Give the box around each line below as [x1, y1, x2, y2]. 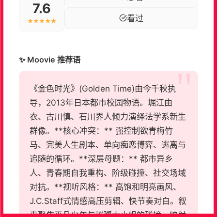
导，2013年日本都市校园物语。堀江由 [30, 97, 173, 108]
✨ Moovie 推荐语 [18, 54, 80, 64]
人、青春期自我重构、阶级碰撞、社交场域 [30, 168, 186, 178]
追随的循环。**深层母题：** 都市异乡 [30, 154, 173, 164]
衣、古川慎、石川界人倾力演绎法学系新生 [30, 111, 186, 122]
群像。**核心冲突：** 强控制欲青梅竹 [30, 125, 173, 136]
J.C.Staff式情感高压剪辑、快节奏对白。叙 [30, 196, 187, 206]
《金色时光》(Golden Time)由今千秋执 [30, 83, 176, 94]
